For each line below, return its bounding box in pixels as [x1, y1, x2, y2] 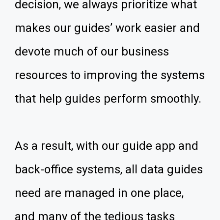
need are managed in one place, [15, 186, 184, 200]
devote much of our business [15, 45, 169, 58]
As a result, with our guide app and [15, 139, 198, 153]
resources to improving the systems [15, 68, 205, 82]
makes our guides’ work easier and [15, 21, 200, 35]
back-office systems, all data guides [15, 163, 203, 176]
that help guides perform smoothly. [15, 92, 201, 106]
